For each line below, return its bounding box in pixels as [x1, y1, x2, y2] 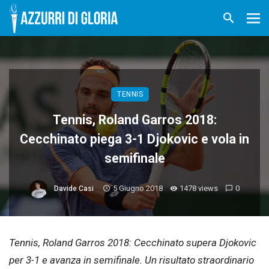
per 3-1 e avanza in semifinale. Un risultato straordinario [9, 254, 254, 266]
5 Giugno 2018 [112, 184, 163, 193]
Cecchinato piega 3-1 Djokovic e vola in [20, 131, 249, 147]
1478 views [180, 184, 219, 193]
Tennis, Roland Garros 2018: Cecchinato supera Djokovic [9, 237, 256, 249]
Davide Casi [53, 184, 94, 193]
